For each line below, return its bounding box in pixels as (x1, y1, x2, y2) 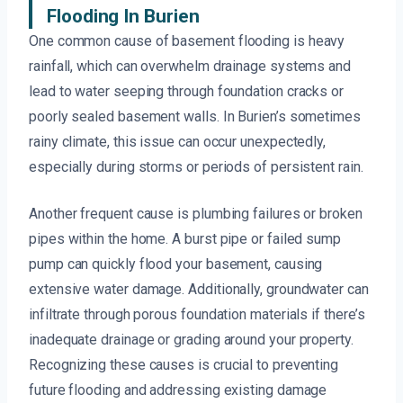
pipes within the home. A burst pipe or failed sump (29, 230, 342, 248)
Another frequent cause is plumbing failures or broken (29, 205, 363, 223)
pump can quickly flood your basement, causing (29, 255, 323, 273)
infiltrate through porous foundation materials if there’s (29, 306, 365, 324)
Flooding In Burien (47, 5, 200, 28)
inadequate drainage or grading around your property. (29, 331, 354, 349)
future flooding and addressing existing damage (29, 381, 327, 399)
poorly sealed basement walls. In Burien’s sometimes (29, 108, 361, 126)
